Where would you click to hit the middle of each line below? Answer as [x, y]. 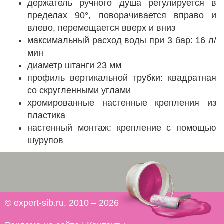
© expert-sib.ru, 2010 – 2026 [62, 203]
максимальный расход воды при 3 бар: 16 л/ [122, 40]
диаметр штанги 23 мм [74, 65]
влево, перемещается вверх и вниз [101, 28]
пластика [46, 115]
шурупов [45, 140]
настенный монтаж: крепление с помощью [122, 128]
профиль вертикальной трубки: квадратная [122, 78]
